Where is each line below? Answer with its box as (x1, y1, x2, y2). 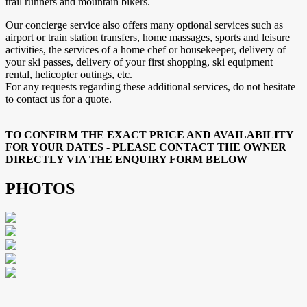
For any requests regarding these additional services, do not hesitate (5, 81, 295, 93)
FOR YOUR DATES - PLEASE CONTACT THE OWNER (5, 141, 286, 153)
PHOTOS (5, 179, 75, 197)
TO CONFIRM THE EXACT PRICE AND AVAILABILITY (5, 129, 293, 141)
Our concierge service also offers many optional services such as (5, 19, 283, 32)
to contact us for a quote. (5, 93, 112, 106)
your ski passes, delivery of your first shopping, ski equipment (5, 56, 273, 69)
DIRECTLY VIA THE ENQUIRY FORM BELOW (5, 153, 247, 166)
